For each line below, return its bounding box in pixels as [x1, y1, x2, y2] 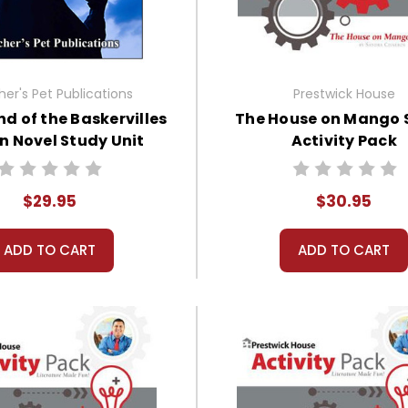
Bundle [21, 151, 77, 173]
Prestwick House [292, 84, 395, 103]
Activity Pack [291, 129, 397, 151]
